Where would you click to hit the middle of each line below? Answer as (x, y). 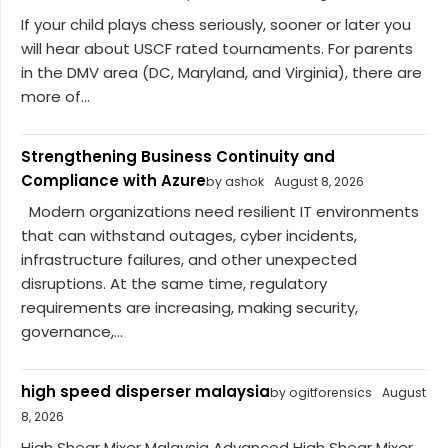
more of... (55, 96)
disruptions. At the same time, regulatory (174, 284)
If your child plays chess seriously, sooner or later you (216, 24)
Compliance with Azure (113, 180)
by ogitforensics (321, 393)
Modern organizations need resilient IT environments (220, 212)
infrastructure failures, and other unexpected (189, 260)
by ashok (235, 181)
